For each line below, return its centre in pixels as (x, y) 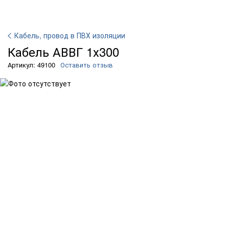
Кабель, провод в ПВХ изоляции (70, 35)
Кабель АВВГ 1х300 (63, 51)
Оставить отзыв (87, 65)
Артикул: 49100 (31, 65)
